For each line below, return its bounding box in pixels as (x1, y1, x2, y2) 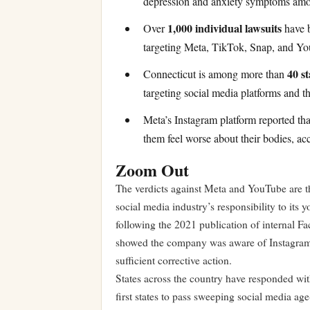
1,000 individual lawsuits (167, 20, 282, 37)
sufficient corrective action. (116, 253, 232, 268)
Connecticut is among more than (143, 66, 287, 82)
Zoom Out (116, 158, 189, 183)
